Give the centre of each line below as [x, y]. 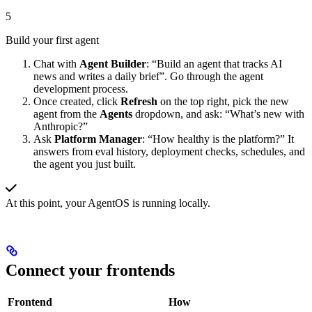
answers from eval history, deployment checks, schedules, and [169, 152]
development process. [81, 89]
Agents [116, 114]
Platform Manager [98, 139]
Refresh [139, 102]
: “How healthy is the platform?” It [218, 139]
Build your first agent [52, 40]
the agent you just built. [85, 164]
